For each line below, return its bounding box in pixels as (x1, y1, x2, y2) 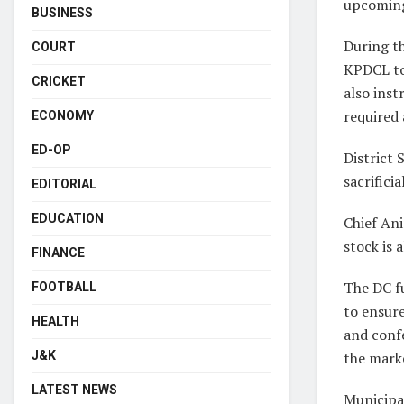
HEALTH (32, 313, 79, 328)
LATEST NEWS (32, 381, 117, 397)
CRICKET (32, 73, 86, 88)
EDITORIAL (32, 176, 96, 191)
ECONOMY (32, 107, 94, 123)
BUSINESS (32, 5, 93, 20)
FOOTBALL (32, 279, 96, 294)
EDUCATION (32, 210, 104, 225)
